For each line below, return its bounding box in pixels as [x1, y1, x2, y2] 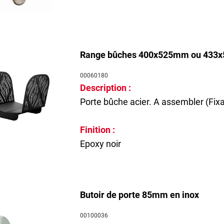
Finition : [79, 124, 117, 135]
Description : [79, 82, 133, 93]
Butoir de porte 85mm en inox [79, 189, 199, 200]
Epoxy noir [79, 138, 121, 149]
